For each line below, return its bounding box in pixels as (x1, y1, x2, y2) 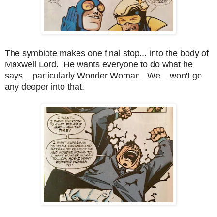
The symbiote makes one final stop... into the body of (5, 48, 209, 58)
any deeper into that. (5, 81, 84, 92)
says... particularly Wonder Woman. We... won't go (5, 70, 202, 80)
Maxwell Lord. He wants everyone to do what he (5, 59, 193, 69)
